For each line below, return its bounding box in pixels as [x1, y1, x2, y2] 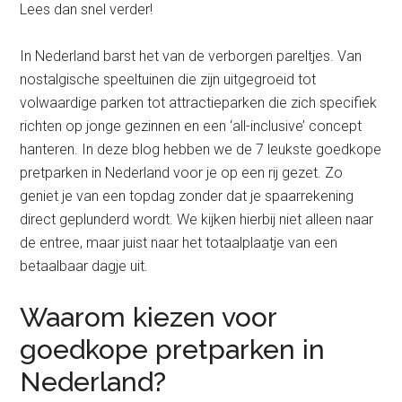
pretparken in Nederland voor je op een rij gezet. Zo [20, 164, 344, 182]
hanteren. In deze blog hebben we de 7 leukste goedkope [20, 141, 382, 159]
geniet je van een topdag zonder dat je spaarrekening [20, 188, 354, 205]
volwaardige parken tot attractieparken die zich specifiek [20, 94, 378, 112]
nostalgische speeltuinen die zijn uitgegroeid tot [20, 71, 317, 89]
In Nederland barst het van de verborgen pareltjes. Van [20, 48, 363, 66]
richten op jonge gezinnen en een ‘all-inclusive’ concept [20, 118, 363, 135]
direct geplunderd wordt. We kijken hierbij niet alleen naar [20, 211, 374, 229]
